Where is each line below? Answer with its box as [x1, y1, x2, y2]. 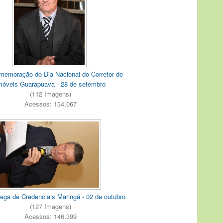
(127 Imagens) [29, 201, 71, 211]
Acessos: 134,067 [24, 99, 77, 109]
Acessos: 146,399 [24, 211, 77, 221]
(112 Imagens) [29, 89, 71, 99]
